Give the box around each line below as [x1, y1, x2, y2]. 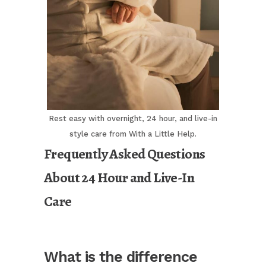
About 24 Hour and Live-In [44, 168, 194, 188]
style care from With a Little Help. [69, 129, 197, 139]
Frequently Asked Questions [44, 144, 205, 164]
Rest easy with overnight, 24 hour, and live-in [49, 114, 217, 123]
